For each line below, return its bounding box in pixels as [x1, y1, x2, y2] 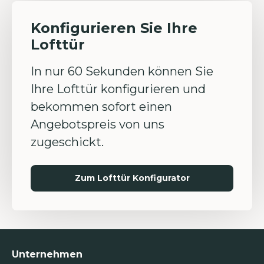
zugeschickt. [31, 135, 104, 149]
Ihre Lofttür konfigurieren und [31, 82, 206, 96]
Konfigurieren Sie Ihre [31, 19, 197, 37]
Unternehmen [12, 249, 82, 260]
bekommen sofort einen [31, 100, 172, 114]
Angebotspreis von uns [31, 117, 164, 131]
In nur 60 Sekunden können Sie [31, 64, 213, 78]
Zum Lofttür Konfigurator [74, 173, 190, 183]
